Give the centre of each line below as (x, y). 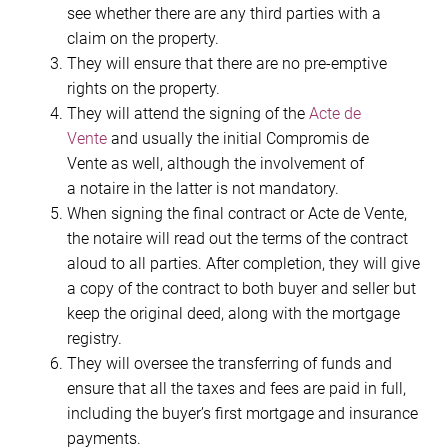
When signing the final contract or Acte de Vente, (237, 213)
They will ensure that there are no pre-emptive (227, 63)
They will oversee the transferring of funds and (229, 363)
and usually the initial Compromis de (238, 138)
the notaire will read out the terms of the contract (237, 238)
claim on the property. (143, 38)
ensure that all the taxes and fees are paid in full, (236, 388)
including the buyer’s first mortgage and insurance (242, 413)
